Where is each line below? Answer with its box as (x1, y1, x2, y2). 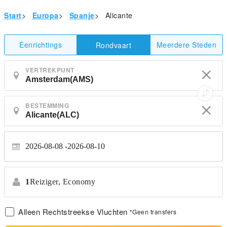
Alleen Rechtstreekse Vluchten (18, 206, 128, 217)
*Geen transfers (129, 207, 176, 216)
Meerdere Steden (156, 40, 217, 50)
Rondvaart (95, 40, 132, 50)
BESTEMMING (25, 101, 69, 110)
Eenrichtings (19, 40, 62, 50)
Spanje (69, 10, 95, 20)
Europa (32, 10, 59, 20)
